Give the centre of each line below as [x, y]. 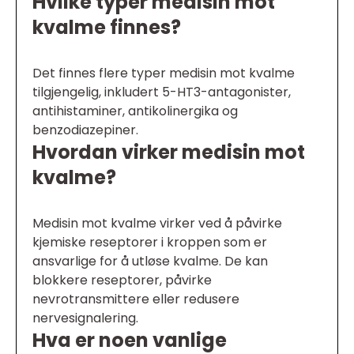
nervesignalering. [85, 318]
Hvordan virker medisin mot [169, 153]
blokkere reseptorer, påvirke [122, 281]
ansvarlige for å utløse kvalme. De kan [150, 262]
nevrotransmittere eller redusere [136, 299]
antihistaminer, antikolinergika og [135, 111]
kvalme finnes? [107, 28]
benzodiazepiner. [85, 130]
